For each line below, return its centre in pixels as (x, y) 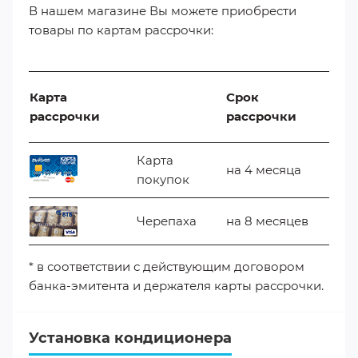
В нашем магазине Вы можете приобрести (163, 11)
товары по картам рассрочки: (121, 30)
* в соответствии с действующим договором (168, 266)
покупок (163, 179)
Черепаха (167, 221)
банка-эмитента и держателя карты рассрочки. (176, 285)
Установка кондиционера (130, 338)
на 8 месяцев (267, 221)
